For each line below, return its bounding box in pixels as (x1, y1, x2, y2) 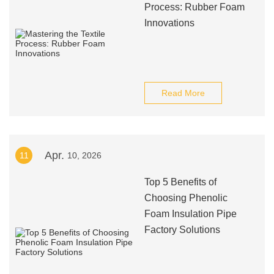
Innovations (144, 18, 194, 28)
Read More (161, 88, 205, 98)
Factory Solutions (144, 224, 220, 235)
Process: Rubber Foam (144, 2, 245, 12)
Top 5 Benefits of (144, 177, 217, 187)
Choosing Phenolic (144, 193, 228, 203)
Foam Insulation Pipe (144, 209, 237, 219)
